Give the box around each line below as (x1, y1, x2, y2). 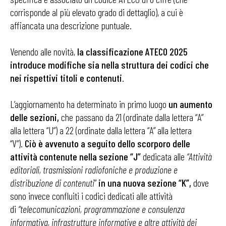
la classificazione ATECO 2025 (77, 45, 188, 58)
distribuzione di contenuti (10, 177, 94, 189)
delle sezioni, (10, 111, 59, 123)
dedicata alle (141, 150, 187, 162)
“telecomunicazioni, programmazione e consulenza (18, 203, 185, 215)
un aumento (168, 98, 212, 110)
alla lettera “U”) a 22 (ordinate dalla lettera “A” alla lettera (10, 124, 192, 136)
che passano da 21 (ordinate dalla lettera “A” (59, 111, 203, 123)
